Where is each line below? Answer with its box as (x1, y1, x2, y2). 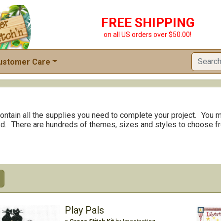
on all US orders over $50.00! (104, 31, 191, 38)
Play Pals (64, 204, 104, 216)
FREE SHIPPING (101, 15, 194, 30)
